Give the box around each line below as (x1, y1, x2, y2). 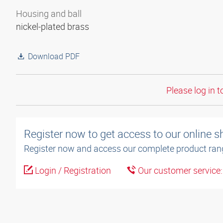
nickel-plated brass (16, 20, 91, 32)
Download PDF (28, 51, 80, 62)
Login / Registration (33, 164, 111, 177)
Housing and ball (16, 7, 82, 19)
